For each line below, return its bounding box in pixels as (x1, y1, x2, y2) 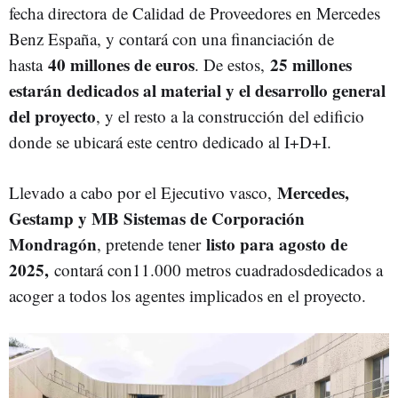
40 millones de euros (48, 52, 195, 76)
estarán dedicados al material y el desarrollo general (9, 78, 386, 102)
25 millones (270, 52, 352, 76)
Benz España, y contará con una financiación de (9, 28, 334, 50)
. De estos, (195, 53, 270, 76)
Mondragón (9, 232, 97, 256)
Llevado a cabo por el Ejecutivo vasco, (9, 181, 277, 203)
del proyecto (9, 104, 96, 128)
